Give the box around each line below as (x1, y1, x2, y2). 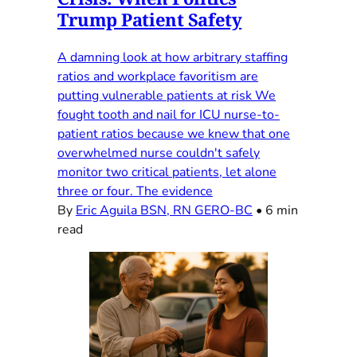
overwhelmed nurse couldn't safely (57, 143, 260, 162)
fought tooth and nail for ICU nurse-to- (57, 105, 280, 124)
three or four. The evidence (57, 182, 213, 200)
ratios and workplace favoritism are (57, 67, 258, 85)
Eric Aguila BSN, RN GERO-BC (76, 201, 253, 219)
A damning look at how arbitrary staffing (57, 48, 288, 66)
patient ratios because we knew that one (57, 124, 290, 143)
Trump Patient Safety (57, 6, 242, 31)
